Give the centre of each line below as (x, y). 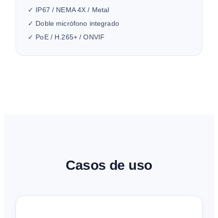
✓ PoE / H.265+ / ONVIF (66, 37)
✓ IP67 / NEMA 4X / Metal (69, 9)
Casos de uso (109, 165)
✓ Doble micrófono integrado (73, 23)
